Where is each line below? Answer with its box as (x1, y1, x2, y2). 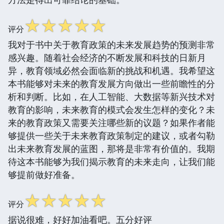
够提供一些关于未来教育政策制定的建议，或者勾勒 (8, 129, 215, 141)
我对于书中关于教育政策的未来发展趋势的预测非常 (8, 38, 215, 50)
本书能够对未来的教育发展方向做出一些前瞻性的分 (8, 77, 215, 89)
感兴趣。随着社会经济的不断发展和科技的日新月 (8, 51, 206, 63)
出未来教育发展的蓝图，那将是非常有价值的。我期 (8, 142, 215, 154)
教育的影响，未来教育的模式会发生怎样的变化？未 (8, 103, 215, 115)
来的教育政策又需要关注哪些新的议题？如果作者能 (8, 116, 215, 128)
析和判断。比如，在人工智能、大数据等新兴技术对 (8, 90, 215, 102)
